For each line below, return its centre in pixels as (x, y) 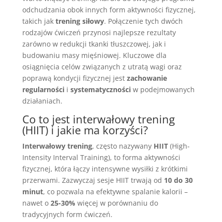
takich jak (39, 21)
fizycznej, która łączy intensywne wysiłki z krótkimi (105, 169)
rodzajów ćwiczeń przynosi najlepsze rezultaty (99, 32)
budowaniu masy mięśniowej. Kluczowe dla (94, 55)
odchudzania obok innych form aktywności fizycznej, (109, 10)
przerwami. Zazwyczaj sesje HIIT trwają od (93, 180)
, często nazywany (123, 146)
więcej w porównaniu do (116, 203)
